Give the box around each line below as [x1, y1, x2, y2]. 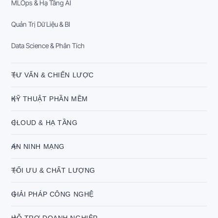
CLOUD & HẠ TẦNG [11, 118, 78, 127]
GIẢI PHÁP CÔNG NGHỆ [11, 190, 94, 198]
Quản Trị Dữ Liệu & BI [11, 19, 70, 28]
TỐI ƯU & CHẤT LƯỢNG [11, 166, 95, 174]
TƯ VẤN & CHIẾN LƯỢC [11, 71, 94, 79]
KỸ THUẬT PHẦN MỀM [11, 94, 88, 103]
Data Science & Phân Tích [11, 41, 85, 50]
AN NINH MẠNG [11, 142, 65, 150]
